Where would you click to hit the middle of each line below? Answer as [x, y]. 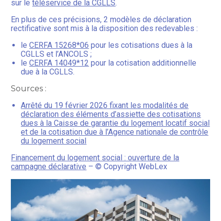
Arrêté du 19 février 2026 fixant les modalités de [105, 106]
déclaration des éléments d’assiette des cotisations [111, 114]
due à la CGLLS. [48, 72]
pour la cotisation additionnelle [143, 63]
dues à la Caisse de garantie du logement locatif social [115, 123]
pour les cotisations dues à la [141, 45]
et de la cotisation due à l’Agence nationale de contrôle [115, 132]
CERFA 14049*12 [59, 63]
